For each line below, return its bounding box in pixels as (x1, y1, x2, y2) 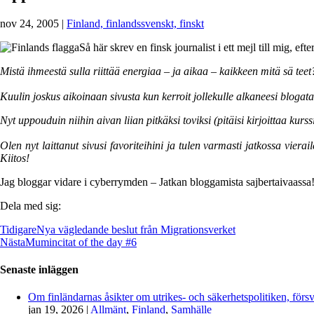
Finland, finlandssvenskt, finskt (67, 17, 204, 29)
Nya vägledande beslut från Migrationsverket (36, 223, 235, 235)
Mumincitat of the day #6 (25, 235, 137, 248)
